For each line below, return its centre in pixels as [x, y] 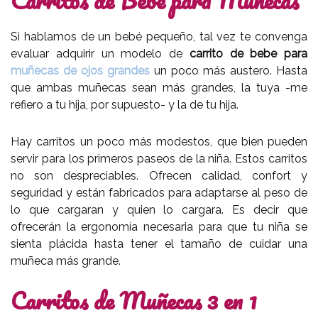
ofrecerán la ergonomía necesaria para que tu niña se [159, 226]
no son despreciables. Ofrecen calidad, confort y [159, 175]
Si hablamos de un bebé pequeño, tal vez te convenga [159, 36]
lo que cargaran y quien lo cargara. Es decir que [159, 209]
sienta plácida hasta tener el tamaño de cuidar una [159, 243]
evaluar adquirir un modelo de [100, 53]
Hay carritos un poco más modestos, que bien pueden [159, 141]
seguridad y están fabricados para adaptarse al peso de [159, 192]
